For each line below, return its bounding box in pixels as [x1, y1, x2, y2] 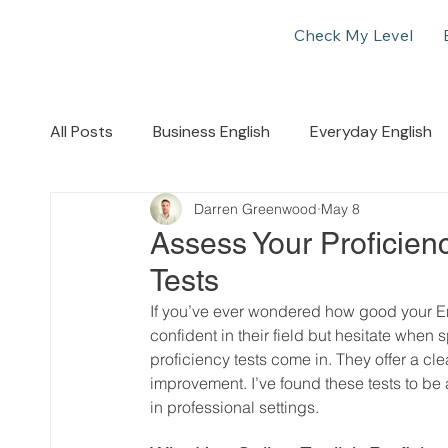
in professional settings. [150, 397, 319, 418]
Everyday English [310, 121, 432, 143]
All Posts [50, 121, 113, 143]
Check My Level [293, 25, 413, 46]
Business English [153, 121, 270, 143]
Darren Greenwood [194, 199, 317, 218]
